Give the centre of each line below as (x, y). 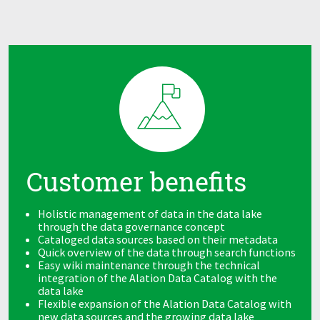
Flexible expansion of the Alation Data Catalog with (165, 303)
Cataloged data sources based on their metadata (158, 239)
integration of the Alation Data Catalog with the (158, 277)
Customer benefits (136, 181)
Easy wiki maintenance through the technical (149, 265)
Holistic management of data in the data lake (150, 213)
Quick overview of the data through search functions (167, 252)
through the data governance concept (132, 226)
